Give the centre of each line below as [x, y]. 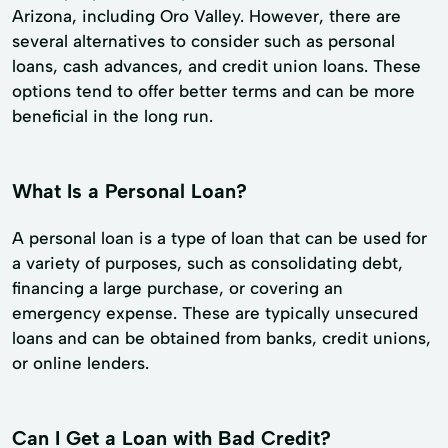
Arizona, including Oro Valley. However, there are [206, 15]
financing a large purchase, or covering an [177, 287]
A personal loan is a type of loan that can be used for [219, 237]
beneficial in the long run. [112, 115]
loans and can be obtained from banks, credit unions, [221, 337]
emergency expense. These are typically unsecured [215, 312]
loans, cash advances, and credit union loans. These [216, 65]
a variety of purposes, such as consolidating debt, [207, 262]
